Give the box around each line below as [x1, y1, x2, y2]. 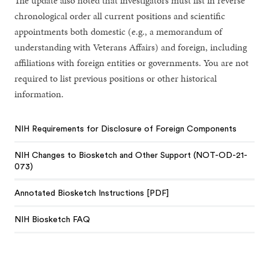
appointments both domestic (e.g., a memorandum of [14, 24, 223, 38]
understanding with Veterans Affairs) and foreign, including [14, 40, 247, 54]
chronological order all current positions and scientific [14, 8, 226, 23]
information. [14, 86, 64, 101]
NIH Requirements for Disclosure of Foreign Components [14, 125, 237, 134]
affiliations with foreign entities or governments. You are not [14, 55, 249, 70]
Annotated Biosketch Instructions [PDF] [14, 189, 169, 198]
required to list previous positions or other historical [14, 71, 217, 85]
